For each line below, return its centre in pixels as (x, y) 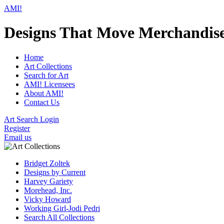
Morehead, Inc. (48, 190)
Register (17, 128)
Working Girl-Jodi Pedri (62, 208)
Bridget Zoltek (47, 163)
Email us (18, 137)
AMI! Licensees (49, 84)
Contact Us (42, 102)
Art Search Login (31, 119)
